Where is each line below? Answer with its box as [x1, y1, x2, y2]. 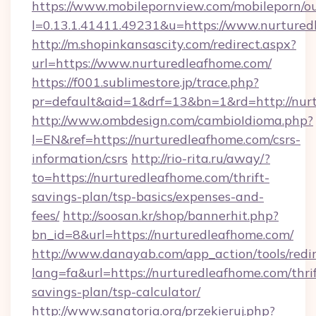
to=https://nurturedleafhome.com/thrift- [32, 169, 269, 186]
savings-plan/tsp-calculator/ [32, 284, 200, 300]
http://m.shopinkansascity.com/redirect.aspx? [32, 36, 296, 52]
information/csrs [32, 150, 128, 166]
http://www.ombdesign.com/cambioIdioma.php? [32, 112, 313, 128]
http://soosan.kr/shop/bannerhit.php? [63, 207, 279, 224]
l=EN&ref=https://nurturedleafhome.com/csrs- [32, 131, 300, 147]
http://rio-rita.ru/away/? [131, 150, 270, 166]
